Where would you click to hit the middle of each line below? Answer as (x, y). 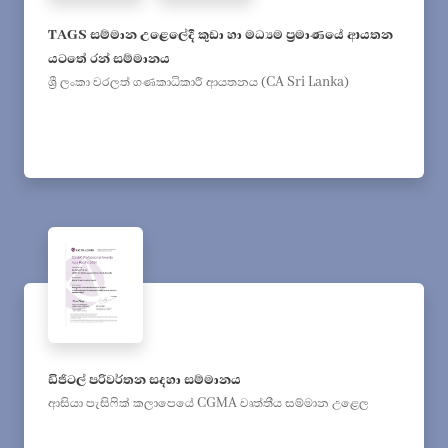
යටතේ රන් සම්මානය (109, 58)
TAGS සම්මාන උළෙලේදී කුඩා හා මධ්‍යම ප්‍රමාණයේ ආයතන (220, 34)
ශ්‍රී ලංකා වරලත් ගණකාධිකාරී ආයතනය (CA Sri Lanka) (198, 81)
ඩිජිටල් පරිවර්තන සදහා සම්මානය (144, 379)
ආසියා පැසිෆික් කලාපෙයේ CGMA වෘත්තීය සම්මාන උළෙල (208, 402)
